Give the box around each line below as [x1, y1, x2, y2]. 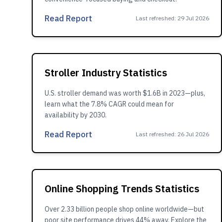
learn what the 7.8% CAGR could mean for [45, 100, 174, 109]
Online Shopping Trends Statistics [45, 182, 199, 195]
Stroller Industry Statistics [45, 66, 167, 79]
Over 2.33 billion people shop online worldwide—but [45, 205, 204, 214]
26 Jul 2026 [177, 130, 209, 138]
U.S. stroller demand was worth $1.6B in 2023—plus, [45, 89, 205, 98]
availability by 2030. [45, 111, 107, 119]
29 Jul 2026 [177, 14, 209, 22]
